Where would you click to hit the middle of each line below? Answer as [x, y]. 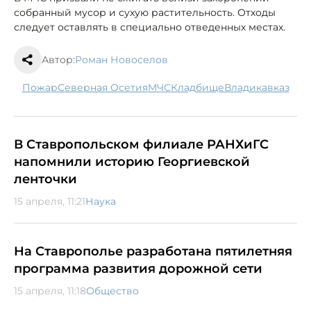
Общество [112, 291]
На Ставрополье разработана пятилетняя [153, 251]
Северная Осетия [106, 87]
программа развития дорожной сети [138, 268]
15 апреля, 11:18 [50, 291]
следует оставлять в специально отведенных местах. [150, 27]
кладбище [201, 87]
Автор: [58, 59]
